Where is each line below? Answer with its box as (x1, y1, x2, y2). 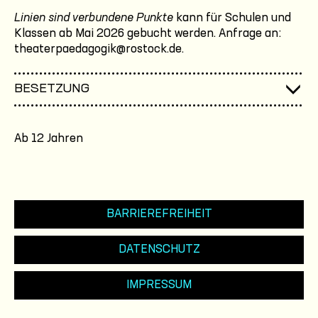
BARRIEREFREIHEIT (106, 208, 212, 220)
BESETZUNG (14, 83, 89, 95)
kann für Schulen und (173, 12, 291, 24)
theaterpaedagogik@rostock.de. (14, 43, 184, 55)
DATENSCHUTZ (118, 243, 200, 256)
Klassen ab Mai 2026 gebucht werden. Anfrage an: (14, 28, 281, 40)
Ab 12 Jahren (14, 133, 83, 145)
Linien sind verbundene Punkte (14, 12, 173, 24)
